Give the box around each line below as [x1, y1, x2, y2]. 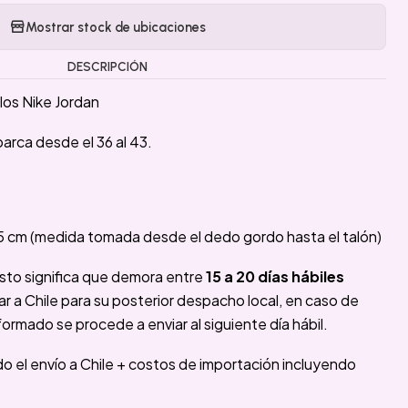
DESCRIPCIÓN [67, 59, 148, 74]
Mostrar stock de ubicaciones [25, 18, 206, 36]
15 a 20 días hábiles [206, 267, 344, 286]
